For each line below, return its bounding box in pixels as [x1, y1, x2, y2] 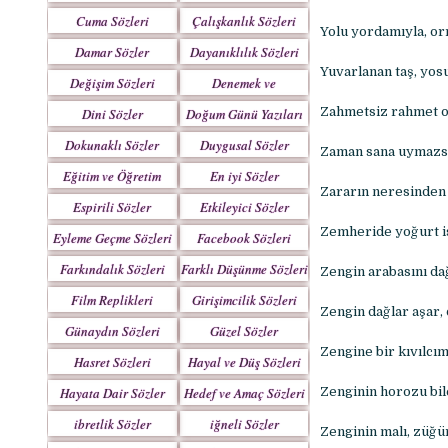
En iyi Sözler [209, 167, 279, 185]
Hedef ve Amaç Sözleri [183, 384, 305, 402]
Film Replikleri [71, 291, 154, 309]
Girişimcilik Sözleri [191, 291, 297, 309]
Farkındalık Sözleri [59, 260, 165, 278]
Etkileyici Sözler [199, 198, 289, 216]
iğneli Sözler [209, 415, 279, 433]
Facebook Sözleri [197, 229, 292, 247]
